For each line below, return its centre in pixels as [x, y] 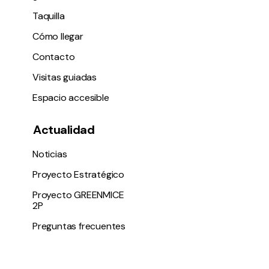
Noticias [50, 154]
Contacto [54, 57]
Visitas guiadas [65, 77]
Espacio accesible [71, 98]
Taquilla [49, 16]
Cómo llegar [58, 37]
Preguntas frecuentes [79, 226]
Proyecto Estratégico [78, 175]
